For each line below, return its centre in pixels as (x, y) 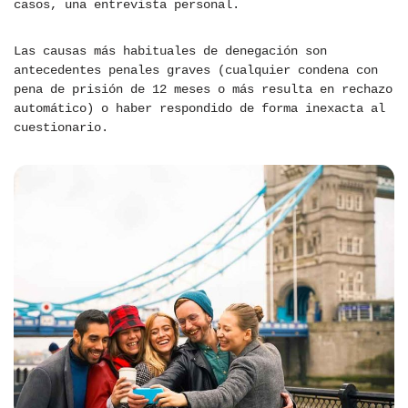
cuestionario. (61, 128)
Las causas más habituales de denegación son (170, 51)
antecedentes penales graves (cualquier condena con (196, 71)
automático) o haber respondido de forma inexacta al (199, 109)
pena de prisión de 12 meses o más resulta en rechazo (203, 90)
